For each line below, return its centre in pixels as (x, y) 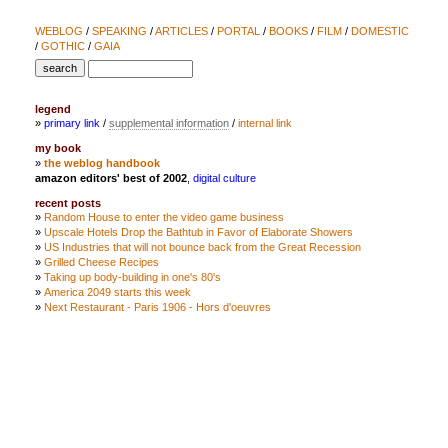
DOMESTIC (379, 31)
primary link (71, 123)
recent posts (67, 203)
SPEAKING (119, 31)
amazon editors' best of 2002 (110, 177)
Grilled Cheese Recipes (101, 262)
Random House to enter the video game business (163, 217)
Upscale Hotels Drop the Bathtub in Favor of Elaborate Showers (198, 232)
